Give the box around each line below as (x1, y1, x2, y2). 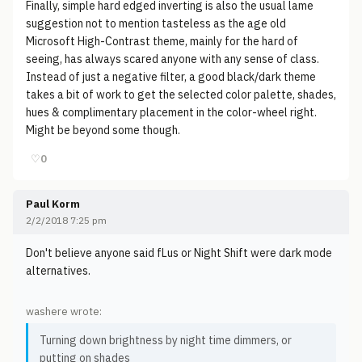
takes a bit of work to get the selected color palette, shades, (26, 87, 336, 102)
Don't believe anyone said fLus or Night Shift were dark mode (26, 246, 332, 260)
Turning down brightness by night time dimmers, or (40, 333, 292, 347)
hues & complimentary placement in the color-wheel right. (26, 105, 317, 120)
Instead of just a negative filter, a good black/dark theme (26, 69, 316, 84)
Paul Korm (26, 197, 80, 211)
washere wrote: (26, 305, 102, 318)
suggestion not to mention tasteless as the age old (26, 16, 286, 31)
